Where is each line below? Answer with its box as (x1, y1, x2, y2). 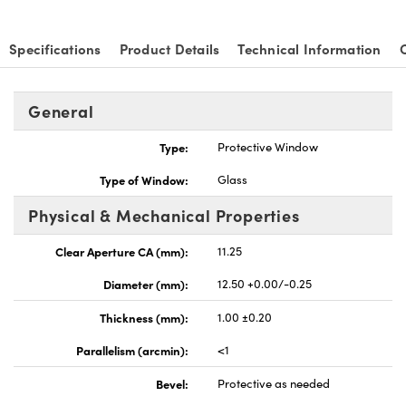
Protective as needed (217, 375, 330, 392)
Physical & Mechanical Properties (28, 204, 300, 227)
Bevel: (156, 375, 188, 392)
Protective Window (217, 139, 318, 156)
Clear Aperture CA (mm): (55, 243, 188, 260)
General (28, 100, 94, 123)
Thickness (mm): (100, 309, 188, 326)
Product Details (119, 39, 220, 59)
